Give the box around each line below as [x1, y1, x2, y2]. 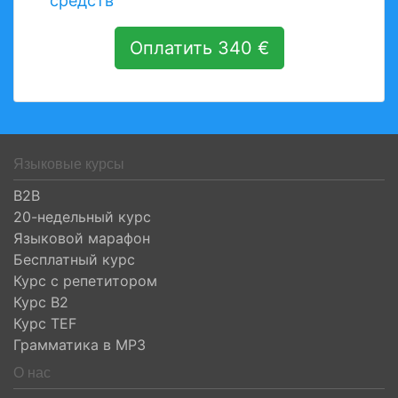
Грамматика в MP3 [13, 336, 146, 354]
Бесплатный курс [13, 251, 135, 268]
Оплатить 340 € [129, 37, 269, 59]
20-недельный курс [13, 208, 151, 226]
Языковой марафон [13, 229, 150, 247]
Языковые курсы [13, 156, 124, 171]
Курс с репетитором [13, 272, 157, 290]
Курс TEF [13, 314, 76, 332]
